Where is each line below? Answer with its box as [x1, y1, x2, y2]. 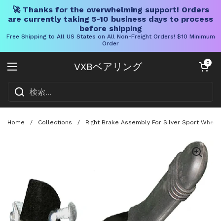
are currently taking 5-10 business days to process [8, 14, 213, 24]
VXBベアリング [74, 61, 142, 73]
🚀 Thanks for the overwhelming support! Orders [12, 5, 209, 14]
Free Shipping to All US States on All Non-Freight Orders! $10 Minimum [6, 33, 215, 40]
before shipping [79, 24, 142, 33]
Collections [38, 118, 72, 126]
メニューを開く [12, 67, 71, 77]
